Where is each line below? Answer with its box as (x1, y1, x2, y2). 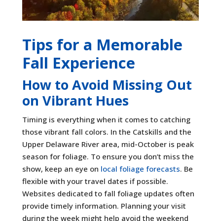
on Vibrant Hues (22, 91, 129, 110)
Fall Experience (22, 52, 135, 73)
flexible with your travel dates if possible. (22, 176, 168, 186)
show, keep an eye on (22, 163, 101, 174)
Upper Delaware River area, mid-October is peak (22, 139, 194, 149)
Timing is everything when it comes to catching (22, 114, 190, 124)
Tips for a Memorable (22, 34, 183, 55)
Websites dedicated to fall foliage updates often (22, 188, 194, 198)
